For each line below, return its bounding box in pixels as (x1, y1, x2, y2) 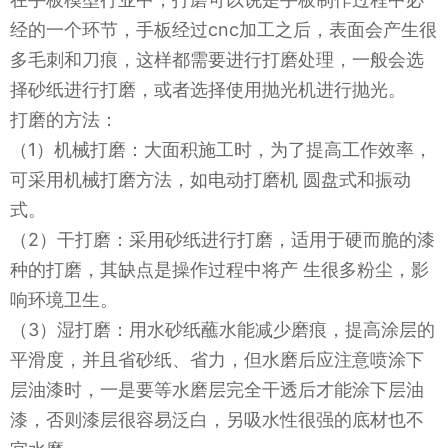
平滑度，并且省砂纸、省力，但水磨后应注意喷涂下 (10, 348, 424, 370)
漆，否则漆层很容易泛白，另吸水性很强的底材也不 (10, 408, 424, 430)
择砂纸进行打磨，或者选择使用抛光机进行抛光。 (10, 78, 406, 100)
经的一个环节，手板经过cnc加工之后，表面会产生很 (10, 18, 437, 40)
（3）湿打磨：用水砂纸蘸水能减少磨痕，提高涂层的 (10, 318, 435, 340)
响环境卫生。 (10, 288, 118, 310)
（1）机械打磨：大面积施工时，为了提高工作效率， (10, 138, 432, 160)
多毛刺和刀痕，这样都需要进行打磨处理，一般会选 (10, 48, 424, 70)
